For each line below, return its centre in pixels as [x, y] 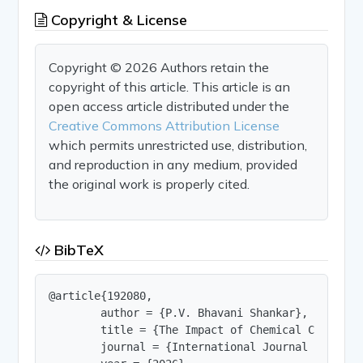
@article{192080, [101, 295]
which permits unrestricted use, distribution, [178, 145]
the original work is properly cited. [149, 184]
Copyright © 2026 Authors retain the [159, 67]
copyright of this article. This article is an [170, 86]
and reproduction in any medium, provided [173, 164]
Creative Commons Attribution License [164, 125]
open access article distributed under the [169, 106]
